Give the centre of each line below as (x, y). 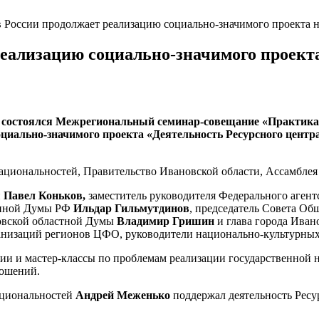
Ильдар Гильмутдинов (131, 208)
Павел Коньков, (45, 195)
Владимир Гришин (166, 221)
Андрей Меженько (124, 295)
